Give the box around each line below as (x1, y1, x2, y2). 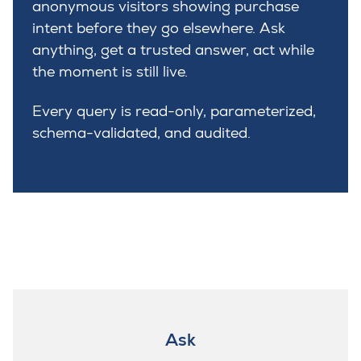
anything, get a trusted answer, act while (32, 41, 314, 60)
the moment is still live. (32, 63, 188, 81)
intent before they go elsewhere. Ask (32, 19, 285, 38)
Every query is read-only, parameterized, (32, 102, 316, 121)
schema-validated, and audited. (32, 124, 251, 143)
